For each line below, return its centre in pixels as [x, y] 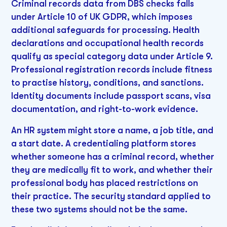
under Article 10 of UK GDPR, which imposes [102, 16]
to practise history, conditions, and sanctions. [108, 82]
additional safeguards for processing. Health [106, 30]
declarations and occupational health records [108, 43]
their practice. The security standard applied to [111, 196]
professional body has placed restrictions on [105, 183]
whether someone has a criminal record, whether [113, 156]
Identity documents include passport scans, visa [111, 96]
